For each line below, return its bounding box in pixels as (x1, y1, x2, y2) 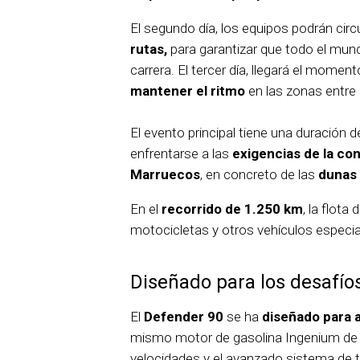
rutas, (130, 41, 167, 58)
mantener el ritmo (130, 83, 245, 100)
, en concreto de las (200, 166, 318, 183)
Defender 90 (144, 309, 223, 325)
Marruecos (130, 166, 200, 183)
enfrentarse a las (130, 145, 232, 162)
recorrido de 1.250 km (162, 201, 303, 218)
